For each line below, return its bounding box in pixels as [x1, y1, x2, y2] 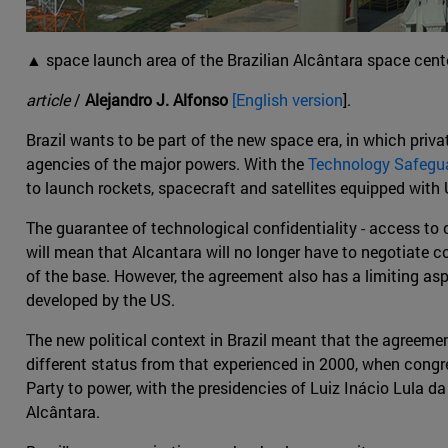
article [26, 89, 74, 111]
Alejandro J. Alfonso [85, 89, 232, 111]
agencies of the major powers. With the [26, 153, 308, 175]
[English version [232, 89, 343, 111]
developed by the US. [26, 289, 175, 311]
